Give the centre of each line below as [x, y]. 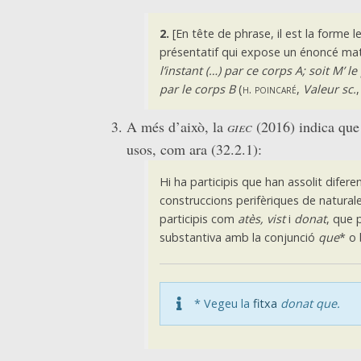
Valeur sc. [329, 89]
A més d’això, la [177, 127]
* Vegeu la [223, 304]
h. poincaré [269, 89]
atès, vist [261, 218]
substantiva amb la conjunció [239, 237]
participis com [198, 218]
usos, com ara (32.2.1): [194, 149]
